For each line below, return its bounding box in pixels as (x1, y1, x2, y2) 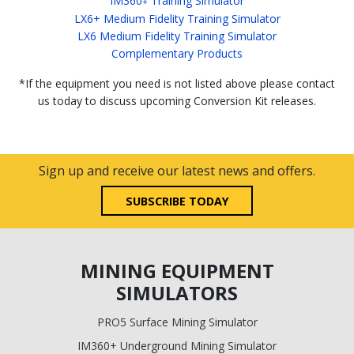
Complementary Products (111, 46, 243, 62)
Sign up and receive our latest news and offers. (39, 162, 315, 180)
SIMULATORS (116, 279, 238, 306)
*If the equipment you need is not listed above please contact (19, 76, 335, 92)
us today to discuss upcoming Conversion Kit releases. (38, 93, 316, 109)
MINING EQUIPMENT (80, 257, 274, 284)
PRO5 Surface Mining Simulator (96, 314, 258, 330)
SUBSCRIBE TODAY (125, 193, 229, 209)
